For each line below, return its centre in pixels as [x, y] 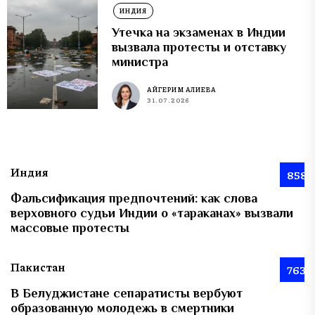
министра [140, 62]
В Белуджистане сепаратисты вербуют [127, 294]
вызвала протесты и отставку [199, 47]
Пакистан [38, 267]
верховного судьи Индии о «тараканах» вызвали [152, 213]
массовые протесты [70, 228]
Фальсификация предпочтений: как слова [134, 199]
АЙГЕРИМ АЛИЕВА [182, 90]
